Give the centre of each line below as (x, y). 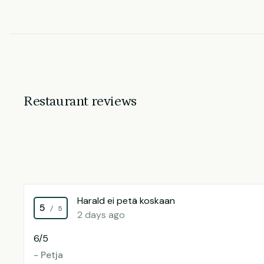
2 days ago (101, 215)
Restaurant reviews (80, 101)
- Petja (48, 255)
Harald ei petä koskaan (126, 201)
